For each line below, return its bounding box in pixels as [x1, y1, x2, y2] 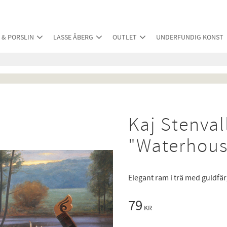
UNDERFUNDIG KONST [156, 32, 223, 42]
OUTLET [112, 32, 137, 42]
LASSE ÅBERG [53, 32, 93, 42]
